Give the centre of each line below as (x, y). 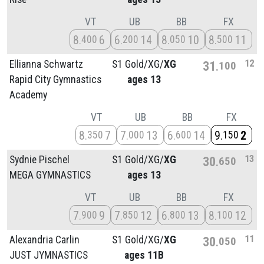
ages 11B (144, 255)
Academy (28, 95)
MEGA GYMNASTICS (50, 175)
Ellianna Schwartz (46, 64)
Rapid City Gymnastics (55, 79)
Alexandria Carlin (44, 240)
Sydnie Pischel (39, 159)
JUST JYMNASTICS (49, 255)
